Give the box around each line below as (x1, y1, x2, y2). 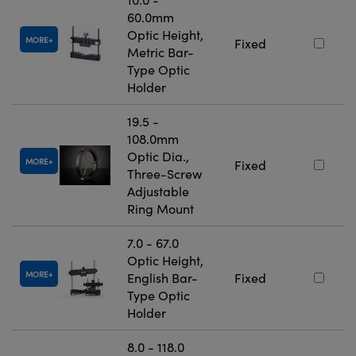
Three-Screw (127, 165, 202, 183)
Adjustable (127, 183, 189, 200)
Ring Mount (127, 200, 194, 218)
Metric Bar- (127, 44, 194, 61)
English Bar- (127, 269, 198, 287)
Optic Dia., (127, 148, 189, 165)
